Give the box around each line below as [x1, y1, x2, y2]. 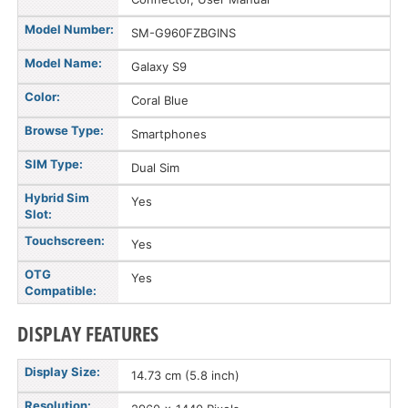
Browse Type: [25, 123, 104, 138]
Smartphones [131, 127, 207, 141]
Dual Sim [131, 160, 179, 175]
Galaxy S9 [131, 59, 187, 74]
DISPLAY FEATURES [17, 320, 158, 347]
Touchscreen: [25, 233, 105, 248]
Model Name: [25, 56, 102, 70]
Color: [25, 89, 60, 104]
